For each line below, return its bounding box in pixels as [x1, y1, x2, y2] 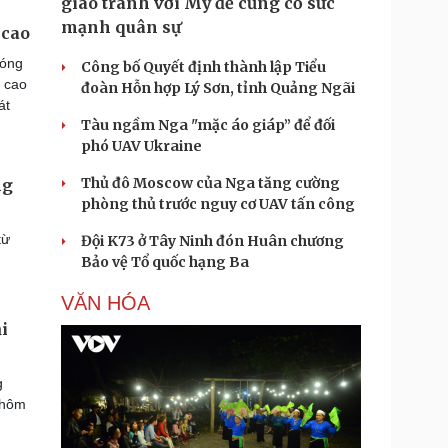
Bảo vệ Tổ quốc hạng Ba [81, 253, 249, 271]
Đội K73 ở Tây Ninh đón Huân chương [81, 232, 344, 250]
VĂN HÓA [61, 292, 150, 314]
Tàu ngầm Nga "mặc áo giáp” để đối [81, 116, 335, 134]
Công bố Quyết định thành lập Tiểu [81, 58, 326, 76]
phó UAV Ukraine [81, 137, 202, 155]
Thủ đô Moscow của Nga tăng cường [81, 174, 340, 192]
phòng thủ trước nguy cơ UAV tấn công [81, 195, 355, 213]
